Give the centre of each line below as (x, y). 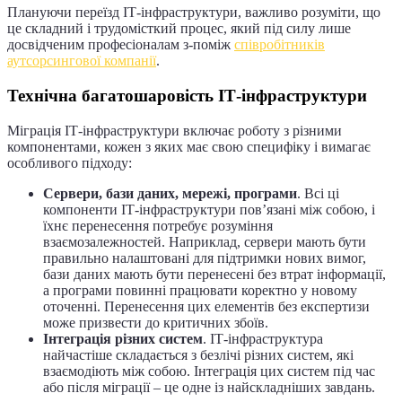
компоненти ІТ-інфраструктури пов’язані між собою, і (209, 209)
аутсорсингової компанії (82, 61)
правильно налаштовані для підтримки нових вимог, (205, 258)
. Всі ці (318, 193)
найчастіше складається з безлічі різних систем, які (198, 354)
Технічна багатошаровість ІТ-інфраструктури (187, 96)
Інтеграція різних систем (123, 338)
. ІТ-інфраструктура (263, 338)
